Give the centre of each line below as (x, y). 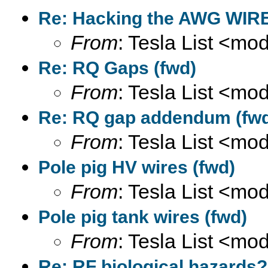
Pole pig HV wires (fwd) (137, 167)
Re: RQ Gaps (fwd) (117, 68)
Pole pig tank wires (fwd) (143, 217)
